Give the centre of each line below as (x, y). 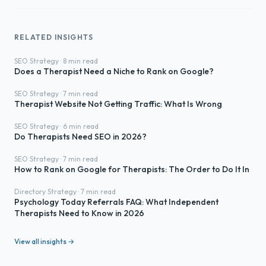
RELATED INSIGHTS (54, 37)
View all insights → (44, 241)
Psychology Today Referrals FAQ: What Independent (116, 202)
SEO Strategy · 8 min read (56, 61)
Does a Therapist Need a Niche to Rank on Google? (114, 71)
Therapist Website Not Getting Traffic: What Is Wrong (118, 104)
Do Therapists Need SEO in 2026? (80, 137)
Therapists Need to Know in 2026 (79, 213)
